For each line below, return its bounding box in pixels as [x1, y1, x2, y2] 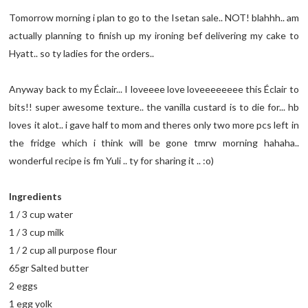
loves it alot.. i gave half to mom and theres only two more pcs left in [9, 118, 299, 131]
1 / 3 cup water [9, 208, 74, 220]
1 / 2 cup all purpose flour [9, 243, 118, 256]
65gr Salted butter [9, 261, 89, 274]
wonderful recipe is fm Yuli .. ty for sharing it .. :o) [9, 154, 214, 166]
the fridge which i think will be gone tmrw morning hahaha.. [9, 136, 299, 148]
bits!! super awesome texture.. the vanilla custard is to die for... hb [9, 100, 299, 113]
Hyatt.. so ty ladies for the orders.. [9, 47, 155, 59]
